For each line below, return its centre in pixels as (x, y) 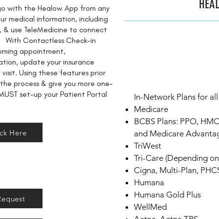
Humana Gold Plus (169, 195)
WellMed (150, 207)
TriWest (148, 146)
